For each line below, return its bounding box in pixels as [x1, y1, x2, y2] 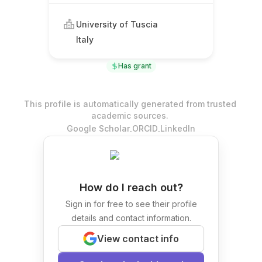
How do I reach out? [79, 181, 183, 194]
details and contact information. [71, 213, 191, 223]
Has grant [118, 61, 151, 70]
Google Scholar [67, 123, 130, 133]
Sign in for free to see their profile [65, 199, 197, 209]
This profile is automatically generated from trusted [23, 99, 236, 109]
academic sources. [91, 111, 168, 120]
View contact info [97, 233, 179, 244]
